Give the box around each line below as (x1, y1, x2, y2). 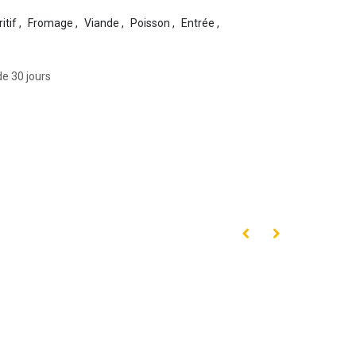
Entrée (180, 16, 215, 29)
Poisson (130, 16, 170, 29)
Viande (83, 16, 119, 29)
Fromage (27, 16, 73, 29)
